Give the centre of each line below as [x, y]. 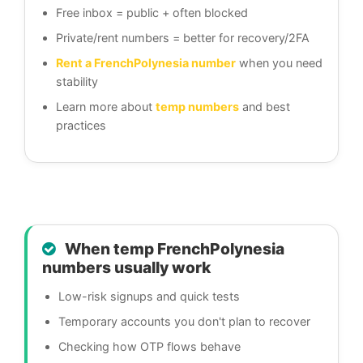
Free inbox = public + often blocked [152, 13]
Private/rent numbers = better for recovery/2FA [183, 38]
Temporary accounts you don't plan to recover [184, 322]
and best [265, 107]
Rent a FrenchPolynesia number [146, 63]
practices [81, 126]
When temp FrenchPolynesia [173, 249]
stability [77, 82]
